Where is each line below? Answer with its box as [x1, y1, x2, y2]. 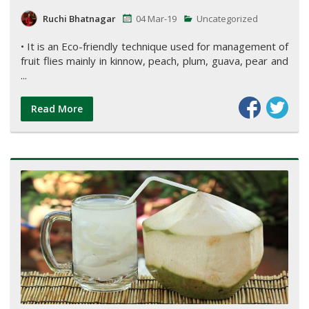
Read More [31, 102, 83, 116]
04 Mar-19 [136, 12, 177, 26]
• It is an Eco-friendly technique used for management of [21, 39, 288, 54]
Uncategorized [195, 12, 258, 26]
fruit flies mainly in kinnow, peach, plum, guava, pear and [21, 54, 288, 68]
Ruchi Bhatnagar [43, 12, 116, 26]
